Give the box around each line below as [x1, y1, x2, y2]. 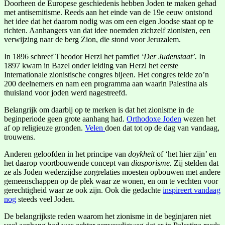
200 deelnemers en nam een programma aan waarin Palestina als [4, 79, 207, 88]
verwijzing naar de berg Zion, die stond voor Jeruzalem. [4, 35, 181, 44]
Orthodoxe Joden [127, 114, 181, 123]
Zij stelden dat [174, 158, 218, 167]
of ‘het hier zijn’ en [157, 149, 216, 158]
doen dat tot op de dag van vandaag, [105, 123, 219, 132]
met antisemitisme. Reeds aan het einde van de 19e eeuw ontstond [4, 8, 212, 17]
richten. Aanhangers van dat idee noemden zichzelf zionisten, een [4, 26, 210, 35]
